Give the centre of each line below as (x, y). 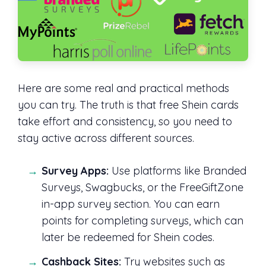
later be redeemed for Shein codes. (128, 237)
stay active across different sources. (106, 138)
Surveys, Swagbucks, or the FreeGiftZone (142, 188)
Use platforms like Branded (178, 171)
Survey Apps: (75, 171)
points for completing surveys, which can (142, 221)
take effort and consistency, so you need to (125, 122)
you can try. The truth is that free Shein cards (128, 105)
